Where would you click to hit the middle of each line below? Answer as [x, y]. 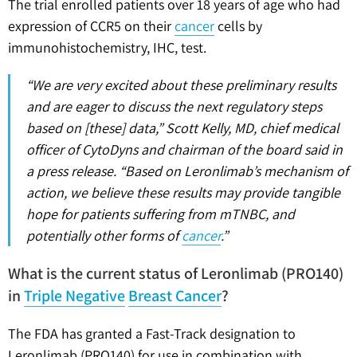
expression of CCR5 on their [91, 25]
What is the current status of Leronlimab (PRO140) [176, 273]
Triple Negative [75, 295]
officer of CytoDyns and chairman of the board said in [184, 149]
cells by [238, 25]
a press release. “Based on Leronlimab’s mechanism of [187, 171]
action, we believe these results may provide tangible [183, 192]
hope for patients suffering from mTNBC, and [161, 214]
